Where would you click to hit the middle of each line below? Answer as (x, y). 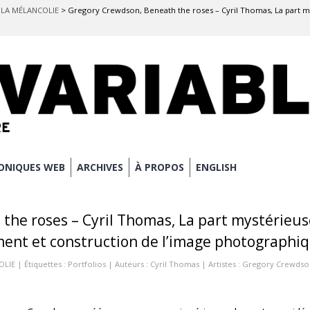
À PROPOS (159, 167)
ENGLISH (216, 167)
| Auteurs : (128, 264)
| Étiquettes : (42, 264)
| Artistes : (221, 264)
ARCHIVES (100, 167)
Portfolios (87, 264)
